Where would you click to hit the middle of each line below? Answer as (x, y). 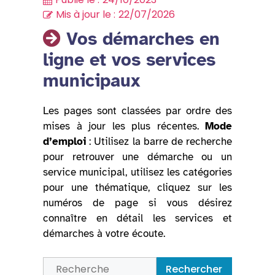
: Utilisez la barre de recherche (159, 142)
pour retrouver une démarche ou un (137, 157)
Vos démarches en (140, 39)
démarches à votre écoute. (104, 234)
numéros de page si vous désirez (137, 203)
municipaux (91, 81)
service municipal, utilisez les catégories (137, 172)
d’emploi (64, 142)
